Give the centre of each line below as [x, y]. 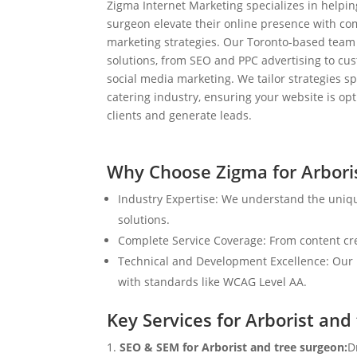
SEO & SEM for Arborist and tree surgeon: [234, 347]
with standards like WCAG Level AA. [213, 281]
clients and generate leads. [180, 116]
